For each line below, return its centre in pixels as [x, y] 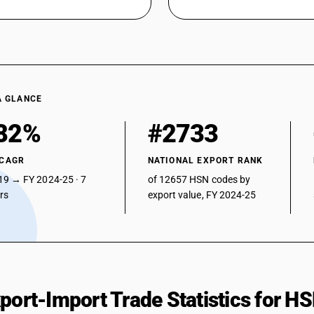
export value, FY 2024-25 [202, 195]
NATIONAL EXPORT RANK [205, 161]
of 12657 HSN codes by [199, 179]
